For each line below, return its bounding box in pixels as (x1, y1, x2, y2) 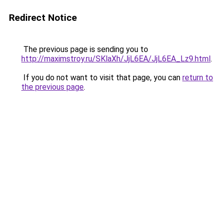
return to (182, 73, 213, 82)
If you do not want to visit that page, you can (21, 73, 182, 82)
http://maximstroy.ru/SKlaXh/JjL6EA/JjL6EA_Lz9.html (21, 54, 211, 63)
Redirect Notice (9, 12, 77, 23)
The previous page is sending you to (21, 45, 148, 54)
